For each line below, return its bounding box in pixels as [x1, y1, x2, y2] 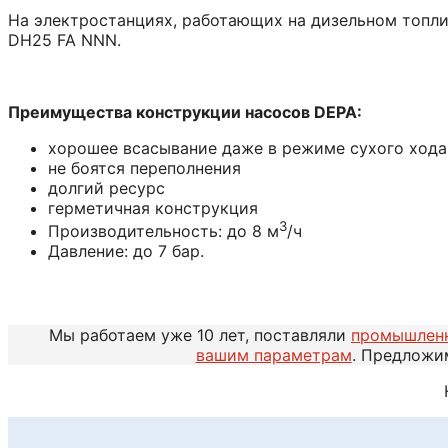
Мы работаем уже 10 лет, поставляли [49, 324, 351, 345]
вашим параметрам [195, 344, 352, 365]
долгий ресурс [48, 177, 165, 198]
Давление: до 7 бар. [48, 240, 204, 261]
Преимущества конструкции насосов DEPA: [8, 101, 362, 122]
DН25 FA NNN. [8, 29, 121, 50]
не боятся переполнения [48, 157, 241, 178]
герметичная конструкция [48, 197, 258, 218]
